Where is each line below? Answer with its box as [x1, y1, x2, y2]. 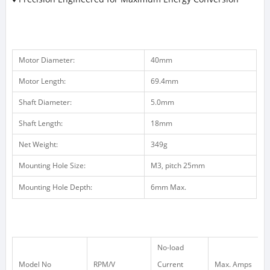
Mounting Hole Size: [18, 160, 86, 171]
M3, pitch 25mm [150, 160, 205, 171]
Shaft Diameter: [18, 96, 72, 107]
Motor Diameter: [18, 54, 75, 65]
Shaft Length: [18, 118, 63, 128]
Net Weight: [18, 139, 58, 149]
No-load [157, 242, 184, 253]
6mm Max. [150, 181, 186, 192]
